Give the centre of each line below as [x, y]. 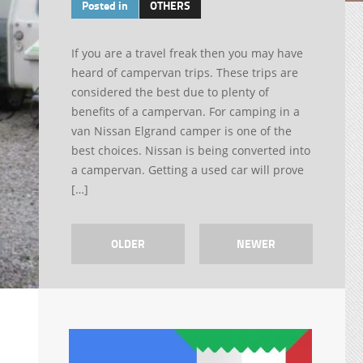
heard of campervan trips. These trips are [184, 73]
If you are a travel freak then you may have [187, 53]
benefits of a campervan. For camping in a [185, 111]
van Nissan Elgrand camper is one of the [181, 131]
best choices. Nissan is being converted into [190, 150]
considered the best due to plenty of [170, 92]
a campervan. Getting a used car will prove [187, 170]
